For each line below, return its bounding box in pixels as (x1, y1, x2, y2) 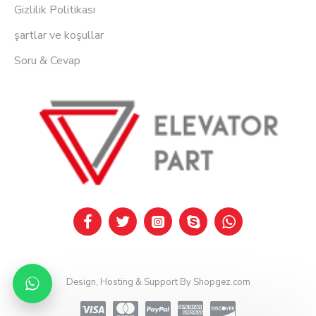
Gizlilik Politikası (14, 2, 95, 18)
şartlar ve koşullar (14, 28, 104, 44)
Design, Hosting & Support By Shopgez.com (66, 276, 250, 288)
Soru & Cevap (14, 53, 80, 69)
